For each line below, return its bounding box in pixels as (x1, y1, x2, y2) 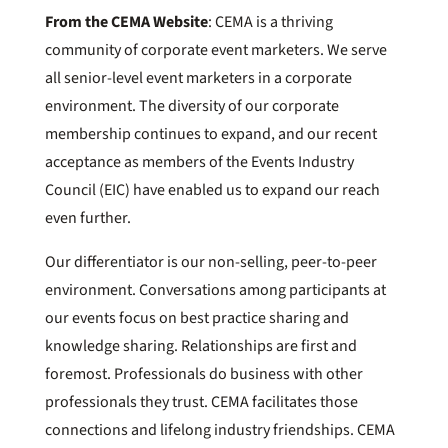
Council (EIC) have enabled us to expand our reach (44, 179, 380, 201)
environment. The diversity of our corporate (44, 95, 339, 117)
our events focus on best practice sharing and (44, 307, 349, 329)
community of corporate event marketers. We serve (44, 39, 387, 61)
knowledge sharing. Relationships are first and (44, 335, 357, 357)
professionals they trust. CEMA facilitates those (44, 391, 358, 413)
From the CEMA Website (44, 11, 208, 33)
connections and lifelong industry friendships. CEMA (44, 419, 395, 441)
